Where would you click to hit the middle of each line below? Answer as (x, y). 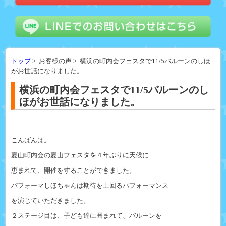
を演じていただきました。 (50, 201)
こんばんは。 (31, 140)
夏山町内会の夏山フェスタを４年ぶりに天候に (80, 156)
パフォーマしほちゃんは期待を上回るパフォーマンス (90, 186)
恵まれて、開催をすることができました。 (73, 171)
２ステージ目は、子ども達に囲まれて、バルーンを (86, 216)
